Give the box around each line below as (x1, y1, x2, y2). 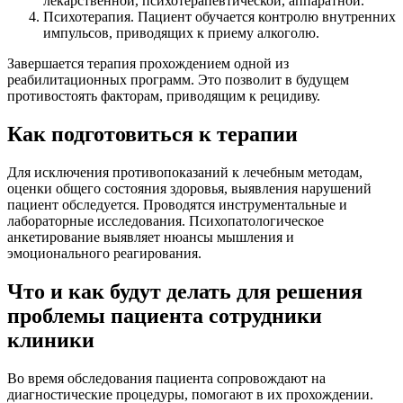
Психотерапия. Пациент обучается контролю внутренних (43, 8, 396, 24)
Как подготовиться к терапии (7, 121, 298, 146)
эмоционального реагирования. (7, 245, 201, 261)
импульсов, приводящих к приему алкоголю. (43, 24, 319, 40)
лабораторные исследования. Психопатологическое (7, 212, 324, 228)
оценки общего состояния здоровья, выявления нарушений (7, 180, 372, 196)
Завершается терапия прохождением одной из (7, 55, 289, 71)
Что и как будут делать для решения (7, 279, 363, 303)
